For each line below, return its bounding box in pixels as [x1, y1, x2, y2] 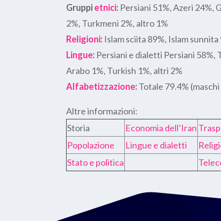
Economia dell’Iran [125, 122, 197, 133]
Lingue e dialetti [125, 139, 187, 150]
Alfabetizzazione [66, 80, 136, 92]
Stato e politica [67, 156, 124, 168]
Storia [67, 122, 90, 133]
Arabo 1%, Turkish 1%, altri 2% [66, 65, 183, 76]
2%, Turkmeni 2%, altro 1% [66, 17, 169, 29]
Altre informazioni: [66, 105, 138, 116]
